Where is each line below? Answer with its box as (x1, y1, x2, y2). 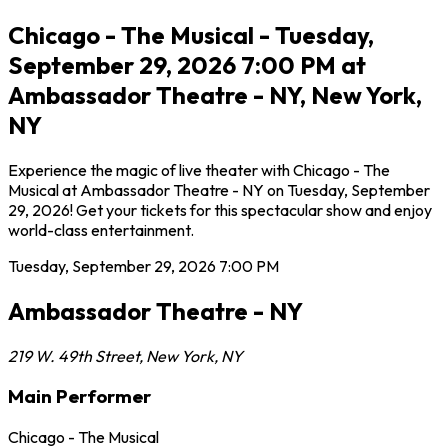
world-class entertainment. (8, 219, 194, 240)
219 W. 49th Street (8, 345, 139, 366)
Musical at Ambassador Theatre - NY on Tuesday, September (8, 179, 430, 200)
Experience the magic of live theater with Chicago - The (8, 159, 390, 180)
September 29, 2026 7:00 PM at (8, 49, 366, 80)
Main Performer (8, 384, 151, 409)
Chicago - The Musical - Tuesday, (8, 19, 374, 50)
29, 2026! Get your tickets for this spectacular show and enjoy (8, 199, 432, 220)
